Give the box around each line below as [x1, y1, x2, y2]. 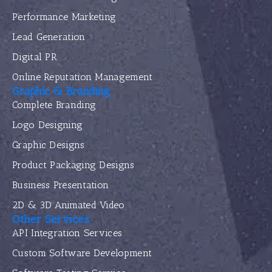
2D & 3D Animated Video [12, 199, 125, 211]
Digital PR [12, 50, 57, 63]
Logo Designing [12, 118, 83, 131]
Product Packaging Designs [12, 158, 135, 171]
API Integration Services [12, 226, 123, 239]
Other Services [12, 212, 89, 226]
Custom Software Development [12, 246, 152, 259]
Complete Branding [12, 98, 97, 110]
